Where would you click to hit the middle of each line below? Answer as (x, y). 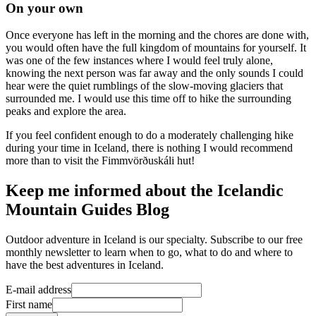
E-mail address (38, 290)
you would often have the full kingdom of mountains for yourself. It (156, 48)
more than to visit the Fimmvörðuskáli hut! (100, 161)
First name (29, 305)
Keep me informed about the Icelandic (145, 191)
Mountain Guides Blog (87, 210)
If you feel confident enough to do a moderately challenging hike (150, 135)
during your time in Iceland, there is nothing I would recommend (149, 148)
